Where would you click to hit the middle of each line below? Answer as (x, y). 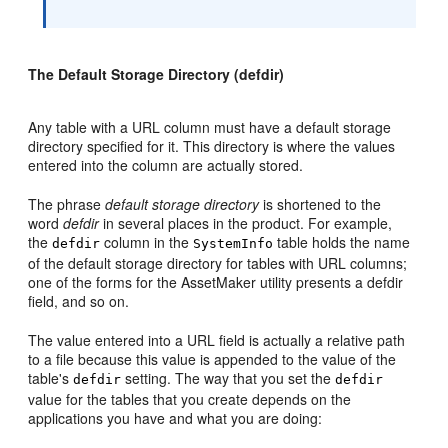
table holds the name (342, 242)
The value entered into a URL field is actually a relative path (217, 340)
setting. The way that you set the (228, 378)
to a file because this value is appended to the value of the (212, 359)
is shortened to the (320, 204)
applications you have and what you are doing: (175, 418)
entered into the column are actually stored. (166, 165)
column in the (147, 242)
